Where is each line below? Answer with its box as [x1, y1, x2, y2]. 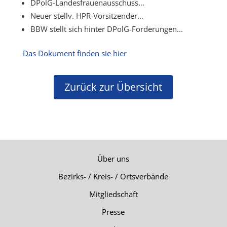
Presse [102, 207, 125, 217]
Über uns [97, 154, 130, 164]
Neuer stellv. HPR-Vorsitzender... [30, 11, 143, 21]
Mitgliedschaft [89, 189, 138, 199]
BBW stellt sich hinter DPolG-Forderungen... [30, 24, 183, 34]
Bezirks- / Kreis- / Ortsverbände [58, 171, 169, 181]
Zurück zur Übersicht [64, 80, 163, 94]
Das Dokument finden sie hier [22, 48, 127, 58]
